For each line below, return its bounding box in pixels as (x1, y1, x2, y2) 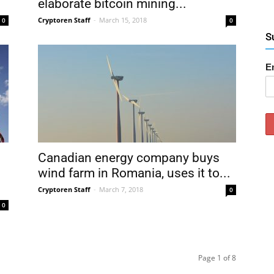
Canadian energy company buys (38, 150, 220, 165)
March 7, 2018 (99, 185, 143, 194)
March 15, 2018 (99, 15, 147, 24)
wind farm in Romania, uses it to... (38, 166, 231, 180)
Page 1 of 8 (198, 253, 236, 263)
